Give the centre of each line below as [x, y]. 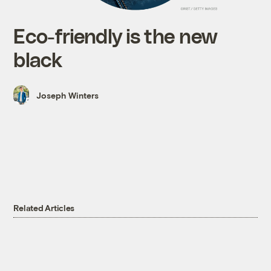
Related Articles [44, 208]
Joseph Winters [68, 95]
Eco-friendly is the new [115, 35]
